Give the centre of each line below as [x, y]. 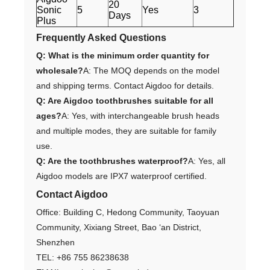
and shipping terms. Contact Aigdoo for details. [125, 85]
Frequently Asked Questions [101, 37]
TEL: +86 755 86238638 [83, 257]
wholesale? [60, 70]
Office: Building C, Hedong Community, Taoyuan [128, 212]
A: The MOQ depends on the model [151, 70]
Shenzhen [55, 242]
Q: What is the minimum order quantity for [123, 55]
